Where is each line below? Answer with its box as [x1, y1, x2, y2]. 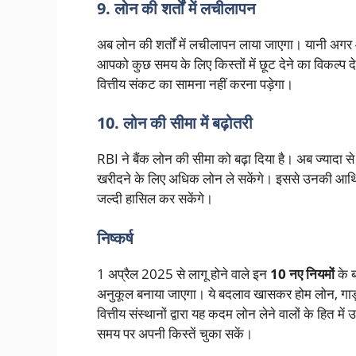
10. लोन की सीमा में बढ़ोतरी [97, 112, 253, 134]
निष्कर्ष [97, 226, 133, 249]
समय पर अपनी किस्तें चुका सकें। [97, 323, 253, 342]
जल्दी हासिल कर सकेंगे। [97, 189, 213, 208]
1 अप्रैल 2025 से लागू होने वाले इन [97, 264, 270, 283]
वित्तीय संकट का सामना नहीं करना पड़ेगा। [97, 74, 293, 93]
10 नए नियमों [270, 264, 335, 283]
